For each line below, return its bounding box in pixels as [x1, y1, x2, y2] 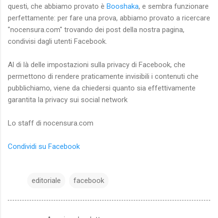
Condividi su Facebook [8, 142, 80, 151]
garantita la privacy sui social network [8, 95, 127, 104]
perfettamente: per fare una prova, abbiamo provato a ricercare [8, 13, 210, 22]
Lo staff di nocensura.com [8, 118, 93, 127]
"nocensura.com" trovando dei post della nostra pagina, [8, 25, 184, 34]
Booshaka [107, 1, 139, 11]
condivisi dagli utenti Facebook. [8, 36, 107, 46]
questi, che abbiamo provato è [8, 1, 107, 11]
